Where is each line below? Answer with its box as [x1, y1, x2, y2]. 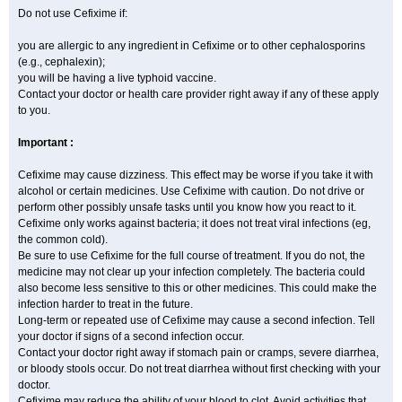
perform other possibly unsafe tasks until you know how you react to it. [18, 201, 356, 214]
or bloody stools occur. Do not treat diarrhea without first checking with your [18, 363, 380, 375]
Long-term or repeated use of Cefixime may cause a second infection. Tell [18, 314, 375, 327]
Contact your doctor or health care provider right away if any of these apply [18, 88, 379, 100]
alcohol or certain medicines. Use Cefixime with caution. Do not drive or [18, 185, 364, 197]
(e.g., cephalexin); [18, 56, 105, 68]
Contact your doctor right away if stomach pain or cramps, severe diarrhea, [18, 346, 379, 359]
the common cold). [18, 233, 108, 246]
